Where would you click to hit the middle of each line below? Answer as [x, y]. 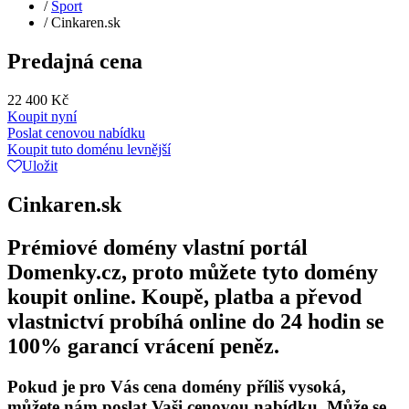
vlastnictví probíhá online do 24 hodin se [196, 321]
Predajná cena [75, 61]
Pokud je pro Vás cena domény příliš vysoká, [177, 386]
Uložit [40, 165]
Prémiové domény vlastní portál [157, 247]
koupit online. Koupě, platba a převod [184, 296]
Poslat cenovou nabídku [76, 132]
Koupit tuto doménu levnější [89, 149]
